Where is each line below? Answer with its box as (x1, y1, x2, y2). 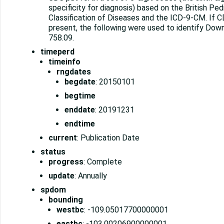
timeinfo (48, 57, 80, 67)
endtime (64, 119, 95, 129)
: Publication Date (77, 133, 139, 143)
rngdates (56, 67, 91, 77)
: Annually (74, 171, 107, 181)
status (40, 147, 65, 157)
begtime (64, 91, 95, 101)
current (48, 133, 77, 143)
